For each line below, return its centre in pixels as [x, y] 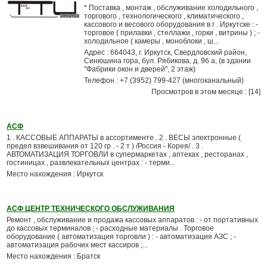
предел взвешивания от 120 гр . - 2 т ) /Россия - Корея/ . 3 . [105, 146]
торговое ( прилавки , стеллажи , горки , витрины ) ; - [172, 33]
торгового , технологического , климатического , [164, 16]
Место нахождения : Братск [53, 256]
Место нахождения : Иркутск [55, 174]
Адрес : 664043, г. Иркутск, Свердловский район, [165, 52]
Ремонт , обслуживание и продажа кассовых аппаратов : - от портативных [132, 220]
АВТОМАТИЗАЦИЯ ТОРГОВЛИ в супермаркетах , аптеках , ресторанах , [127, 154]
